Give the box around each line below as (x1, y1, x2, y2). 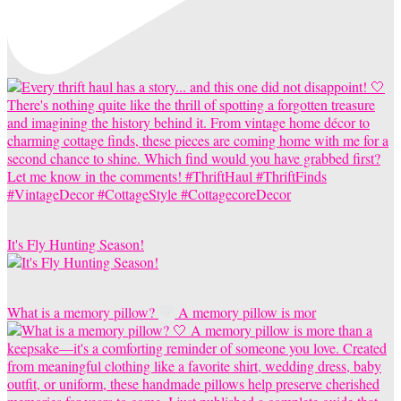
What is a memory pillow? (7, 302, 158, 321)
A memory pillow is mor (175, 302, 317, 321)
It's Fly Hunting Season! (7, 234, 144, 253)
